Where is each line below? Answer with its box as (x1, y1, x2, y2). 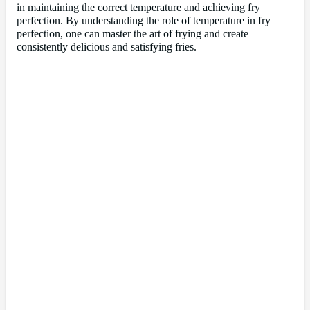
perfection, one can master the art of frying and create (17, 28, 248, 41)
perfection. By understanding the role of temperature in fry (17, 15, 271, 28)
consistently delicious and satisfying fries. (17, 41, 197, 54)
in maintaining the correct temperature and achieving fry (17, 1, 260, 15)
